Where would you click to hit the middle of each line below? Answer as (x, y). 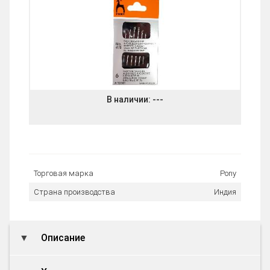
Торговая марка (64, 173)
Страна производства (74, 192)
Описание (62, 238)
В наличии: (130, 99)
